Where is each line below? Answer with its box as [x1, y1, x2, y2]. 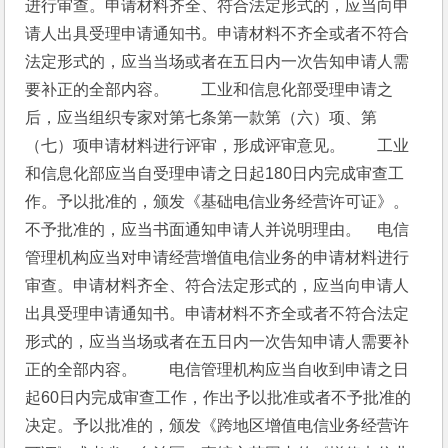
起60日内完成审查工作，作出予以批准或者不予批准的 [25, 389, 412, 406]
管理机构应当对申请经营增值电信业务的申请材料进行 [25, 249, 410, 266]
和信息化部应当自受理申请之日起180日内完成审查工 [25, 165, 405, 182]
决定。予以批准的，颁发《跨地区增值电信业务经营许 [25, 417, 410, 434]
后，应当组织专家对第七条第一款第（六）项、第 [25, 109, 378, 126]
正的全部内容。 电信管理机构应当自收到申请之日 [25, 361, 410, 378]
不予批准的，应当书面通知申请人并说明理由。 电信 [25, 221, 410, 238]
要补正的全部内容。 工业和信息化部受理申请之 [25, 81, 394, 98]
